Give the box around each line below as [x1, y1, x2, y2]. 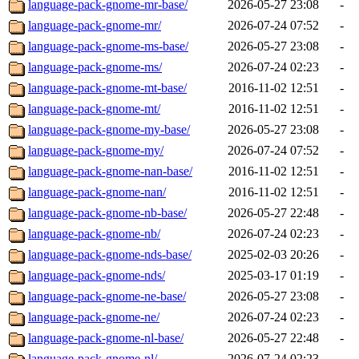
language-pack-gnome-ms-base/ [28, 39, 188, 54]
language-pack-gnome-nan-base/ [28, 164, 192, 179]
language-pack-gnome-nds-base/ [28, 248, 192, 262]
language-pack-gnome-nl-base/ [28, 331, 184, 345]
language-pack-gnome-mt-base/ [28, 81, 187, 95]
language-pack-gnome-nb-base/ [28, 206, 187, 220]
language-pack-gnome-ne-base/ [28, 289, 186, 304]
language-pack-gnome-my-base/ [28, 123, 190, 137]
